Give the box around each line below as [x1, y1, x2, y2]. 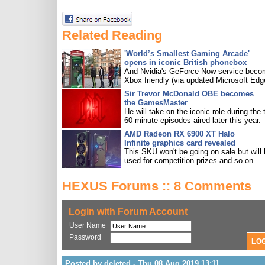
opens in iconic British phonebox [124, 58, 247, 67]
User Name [69, 221, 106, 230]
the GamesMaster [124, 98, 188, 107]
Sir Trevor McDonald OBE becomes [124, 89, 254, 98]
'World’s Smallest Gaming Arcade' [124, 49, 250, 58]
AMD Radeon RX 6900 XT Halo [124, 130, 235, 138]
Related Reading [62, 28, 162, 43]
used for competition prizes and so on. [124, 156, 256, 165]
